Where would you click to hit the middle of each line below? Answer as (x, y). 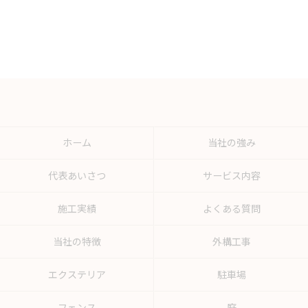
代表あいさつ (77, 176)
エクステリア (77, 275)
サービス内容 (231, 176)
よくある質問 (231, 209)
